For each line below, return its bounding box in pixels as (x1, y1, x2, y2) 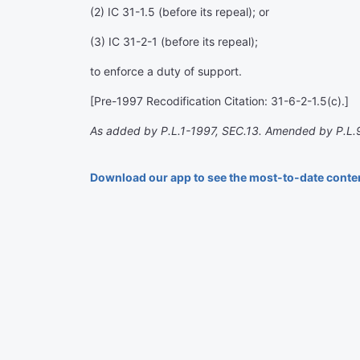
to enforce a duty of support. (90, 64, 242, 78)
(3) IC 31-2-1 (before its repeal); (90, 35, 258, 48)
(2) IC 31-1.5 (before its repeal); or (90, 5, 269, 18)
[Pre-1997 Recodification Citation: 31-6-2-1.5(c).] (90, 94, 349, 108)
